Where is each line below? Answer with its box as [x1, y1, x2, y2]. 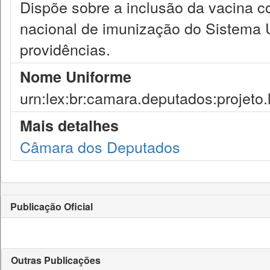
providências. [20, 38, 110, 60]
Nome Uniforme [20, 66, 131, 87]
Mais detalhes [20, 115, 119, 136]
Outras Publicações [11, 253, 101, 267]
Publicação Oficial [10, 199, 93, 213]
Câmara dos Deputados [20, 136, 180, 157]
